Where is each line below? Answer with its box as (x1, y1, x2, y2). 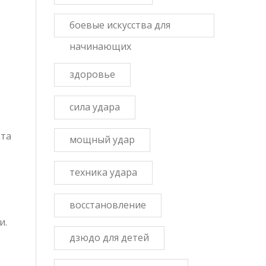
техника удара (69, 166, 137, 179)
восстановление (69, 198, 146, 211)
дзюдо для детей (69, 231, 149, 244)
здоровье (69, 68, 115, 81)
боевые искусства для (69, 18, 170, 31)
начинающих (69, 40, 131, 53)
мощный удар (69, 133, 135, 146)
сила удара (69, 100, 120, 113)
